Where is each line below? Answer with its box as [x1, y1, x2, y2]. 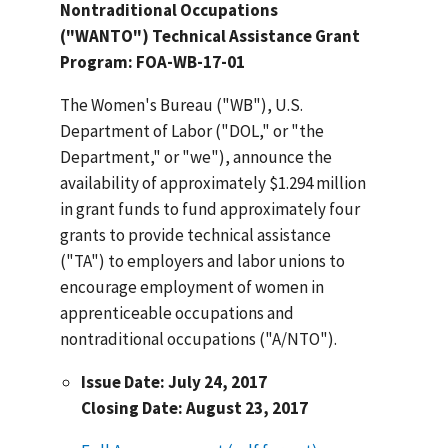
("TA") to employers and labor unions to [60, 249, 346, 272]
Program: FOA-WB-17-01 [60, 50, 246, 73]
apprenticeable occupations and [60, 301, 295, 324]
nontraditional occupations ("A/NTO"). [60, 327, 338, 350]
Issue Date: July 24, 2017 [80, 370, 267, 393]
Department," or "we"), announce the [60, 145, 333, 168]
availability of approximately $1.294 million [60, 171, 367, 194]
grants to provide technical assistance [60, 223, 332, 246]
